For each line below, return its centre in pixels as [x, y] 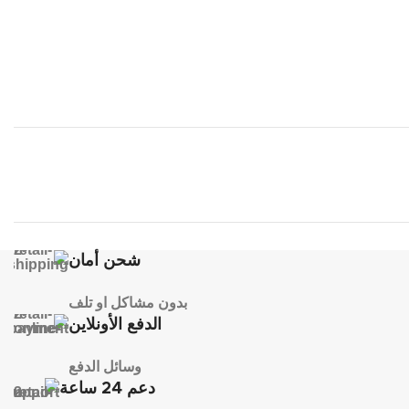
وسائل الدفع [105, 366]
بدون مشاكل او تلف [128, 302]
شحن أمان [105, 261]
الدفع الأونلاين [115, 325]
